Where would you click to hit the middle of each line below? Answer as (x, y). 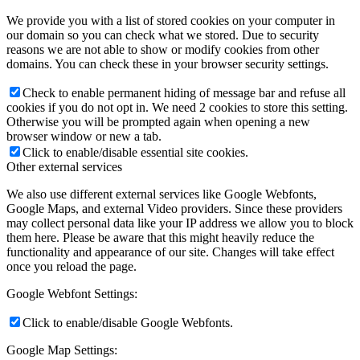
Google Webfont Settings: (72, 293)
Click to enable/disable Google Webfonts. (128, 322)
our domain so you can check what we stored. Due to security (163, 35)
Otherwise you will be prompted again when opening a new (158, 121)
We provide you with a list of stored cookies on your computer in (171, 20)
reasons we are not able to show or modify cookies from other (163, 49)
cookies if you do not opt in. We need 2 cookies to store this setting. (177, 107)
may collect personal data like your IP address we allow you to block (180, 223)
